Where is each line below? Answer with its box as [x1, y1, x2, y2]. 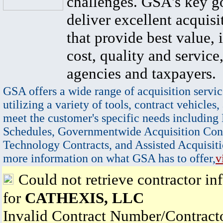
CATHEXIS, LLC [25, 189, 144, 207]
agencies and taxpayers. [67, 65, 216, 82]
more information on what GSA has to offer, [3, 152, 216, 165]
